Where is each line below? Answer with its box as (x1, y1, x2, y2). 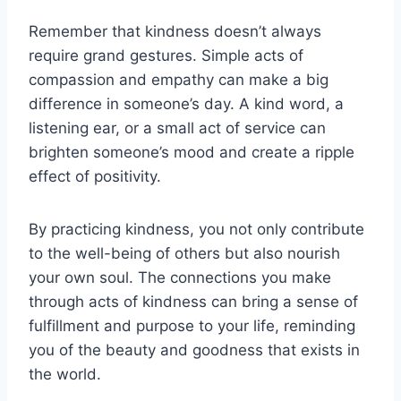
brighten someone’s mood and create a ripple (29, 142, 354, 161)
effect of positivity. (29, 166, 161, 185)
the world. (29, 364, 101, 383)
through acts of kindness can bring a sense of (29, 292, 358, 311)
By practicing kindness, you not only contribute (29, 219, 364, 238)
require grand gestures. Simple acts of (29, 46, 303, 64)
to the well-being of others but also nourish (29, 243, 340, 262)
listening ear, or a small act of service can (29, 118, 326, 137)
